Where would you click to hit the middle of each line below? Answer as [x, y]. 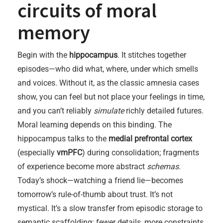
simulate [109, 111]
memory [54, 32]
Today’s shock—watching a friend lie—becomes [100, 180]
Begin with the [43, 55]
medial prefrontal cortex [150, 139]
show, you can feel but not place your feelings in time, [111, 97]
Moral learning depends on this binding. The [95, 125]
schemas [163, 167]
